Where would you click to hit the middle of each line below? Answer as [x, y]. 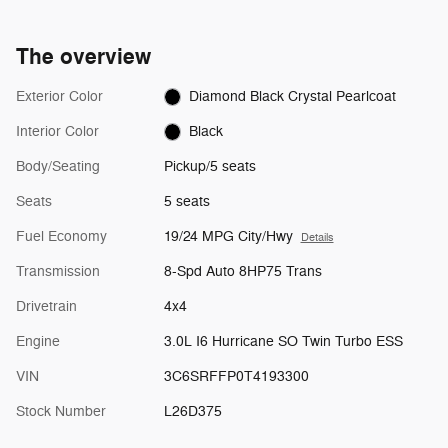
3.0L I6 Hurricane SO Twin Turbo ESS [283, 342]
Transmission [58, 272]
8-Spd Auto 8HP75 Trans [242, 272]
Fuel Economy [61, 237]
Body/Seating [58, 167]
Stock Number [61, 412]
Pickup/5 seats [209, 167]
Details [317, 238]
